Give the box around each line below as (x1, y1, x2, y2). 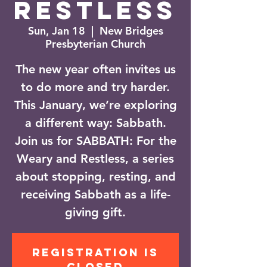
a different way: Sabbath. (24, 116, 166, 130)
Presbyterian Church (45, 37, 145, 51)
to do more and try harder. (21, 80, 170, 94)
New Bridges (99, 24, 163, 38)
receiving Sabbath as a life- (20, 187, 170, 201)
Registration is (32, 246, 159, 259)
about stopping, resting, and (15, 169, 176, 184)
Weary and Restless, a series (17, 151, 174, 166)
